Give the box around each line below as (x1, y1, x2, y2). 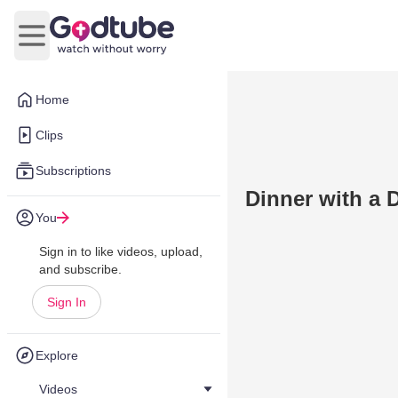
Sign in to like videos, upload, (39, 244, 203, 259)
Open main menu (30, 36, 139, 52)
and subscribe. (39, 262, 122, 276)
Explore (36, 348, 78, 362)
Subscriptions (36, 163, 111, 178)
